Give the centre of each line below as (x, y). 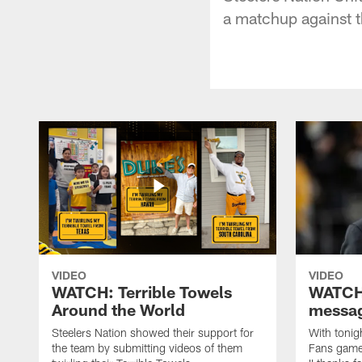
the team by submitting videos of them (147, 347)
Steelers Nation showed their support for (153, 332)
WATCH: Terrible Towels (142, 291)
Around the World (118, 309)
